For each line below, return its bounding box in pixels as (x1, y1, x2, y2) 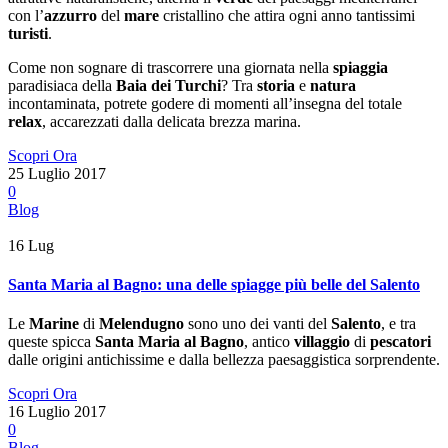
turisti (8, 24, 48, 42)
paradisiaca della (8, 76, 116, 94)
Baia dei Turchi (116, 76, 221, 94)
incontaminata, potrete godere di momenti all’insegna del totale (8, 94, 402, 112)
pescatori (370, 333, 431, 351)
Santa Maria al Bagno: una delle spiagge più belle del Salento (8, 276, 420, 294)
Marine (29, 315, 79, 333)
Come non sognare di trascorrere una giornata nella (8, 58, 333, 76)
